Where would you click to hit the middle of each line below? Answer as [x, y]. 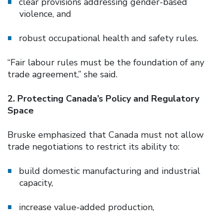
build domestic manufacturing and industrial [110, 171]
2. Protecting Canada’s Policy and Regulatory [103, 98]
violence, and [45, 14]
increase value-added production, [87, 207]
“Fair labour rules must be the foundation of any [106, 62]
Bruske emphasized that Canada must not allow [106, 135]
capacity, [36, 183]
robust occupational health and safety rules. [109, 38]
